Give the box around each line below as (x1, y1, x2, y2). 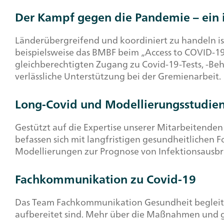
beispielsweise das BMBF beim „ (15, 43, 145, 60)
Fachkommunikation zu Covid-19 (15, 168, 196, 189)
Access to (145, 43, 182, 60)
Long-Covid (15, 93, 77, 114)
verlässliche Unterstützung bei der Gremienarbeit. (15, 67, 221, 84)
